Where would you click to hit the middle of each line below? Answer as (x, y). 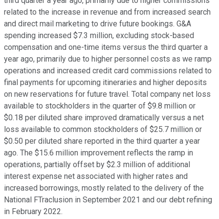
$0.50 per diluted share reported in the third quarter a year (102, 141)
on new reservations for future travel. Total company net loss (107, 94)
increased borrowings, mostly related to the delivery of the (104, 188)
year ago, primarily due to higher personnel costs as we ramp (108, 59)
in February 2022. (33, 212)
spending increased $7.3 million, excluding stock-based (99, 36)
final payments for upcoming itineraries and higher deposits (105, 83)
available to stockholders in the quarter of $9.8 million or (100, 106)
